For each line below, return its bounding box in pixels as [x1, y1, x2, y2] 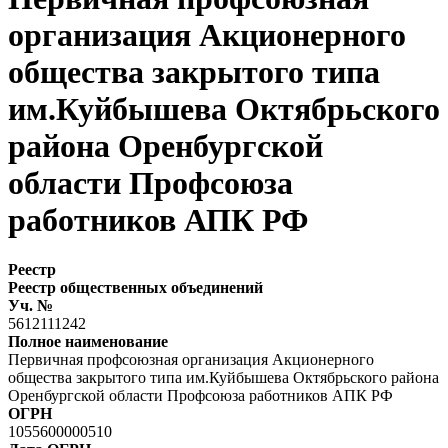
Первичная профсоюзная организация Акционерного [8, 350, 374, 368]
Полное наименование [8, 332, 168, 350]
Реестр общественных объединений [8, 278, 263, 296]
